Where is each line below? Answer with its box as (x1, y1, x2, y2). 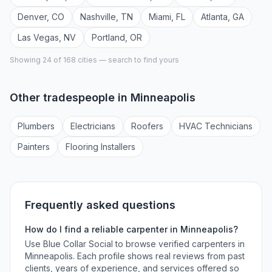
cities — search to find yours (76, 55, 179, 64)
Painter (18, 141, 46, 152)
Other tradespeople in (10, 91, 131, 104)
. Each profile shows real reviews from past (73, 251, 245, 261)
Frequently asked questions (25, 199, 175, 211)
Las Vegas (18, 32, 59, 42)
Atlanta (201, 12, 228, 22)
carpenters (192, 239, 236, 249)
